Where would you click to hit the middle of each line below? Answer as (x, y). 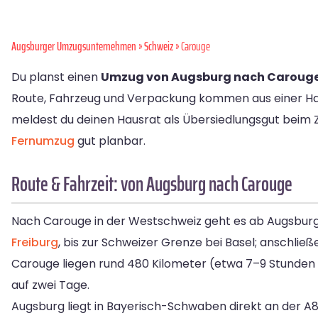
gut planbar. (110, 141)
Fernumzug (43, 141)
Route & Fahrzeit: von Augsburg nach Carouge (152, 184)
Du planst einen (56, 77)
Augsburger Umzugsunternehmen (74, 46)
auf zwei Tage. (50, 285)
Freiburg (35, 242)
